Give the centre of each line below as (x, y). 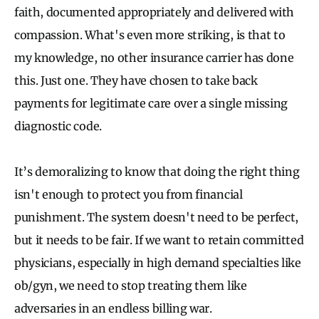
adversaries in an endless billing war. (113, 308)
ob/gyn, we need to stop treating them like (131, 285)
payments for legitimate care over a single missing (151, 103)
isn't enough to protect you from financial (129, 194)
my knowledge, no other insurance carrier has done (154, 57)
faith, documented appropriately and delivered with (154, 12)
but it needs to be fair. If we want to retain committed (159, 240)
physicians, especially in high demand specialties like (158, 262)
